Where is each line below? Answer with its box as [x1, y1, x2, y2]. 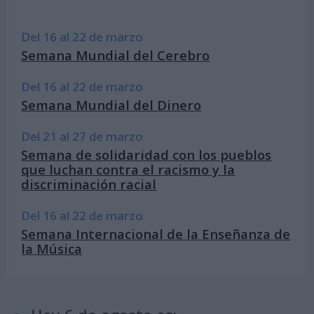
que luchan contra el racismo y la [21, 160, 235, 178]
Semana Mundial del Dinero [21, 95, 202, 114]
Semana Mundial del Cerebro [21, 46, 210, 64]
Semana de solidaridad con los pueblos [21, 145, 272, 163]
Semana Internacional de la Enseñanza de [21, 225, 291, 243]
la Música [21, 240, 83, 258]
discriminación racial [21, 175, 157, 193]
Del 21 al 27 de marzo [21, 128, 144, 145]
